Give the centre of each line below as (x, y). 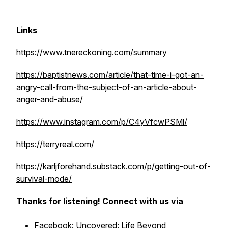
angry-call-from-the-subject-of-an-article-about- (107, 87)
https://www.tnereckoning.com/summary (92, 52)
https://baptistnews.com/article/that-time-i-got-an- (110, 75)
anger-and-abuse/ (50, 99)
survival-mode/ (44, 179)
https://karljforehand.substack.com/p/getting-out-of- (113, 166)
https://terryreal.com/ (55, 144)
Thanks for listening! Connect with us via (100, 201)
